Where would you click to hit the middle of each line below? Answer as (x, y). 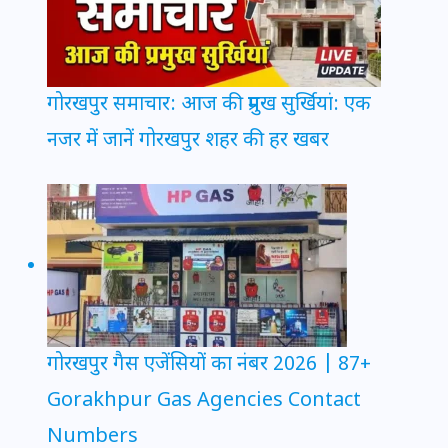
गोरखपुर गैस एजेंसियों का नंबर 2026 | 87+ (209, 364)
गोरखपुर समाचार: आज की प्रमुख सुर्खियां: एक (209, 104)
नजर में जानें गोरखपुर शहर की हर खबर (188, 140)
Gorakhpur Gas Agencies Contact (204, 400)
